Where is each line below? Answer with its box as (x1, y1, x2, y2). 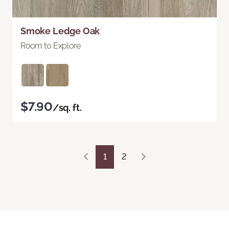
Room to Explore (20, 40, 81, 51)
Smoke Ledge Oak (20, 25, 100, 36)
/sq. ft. (52, 102, 82, 113)
